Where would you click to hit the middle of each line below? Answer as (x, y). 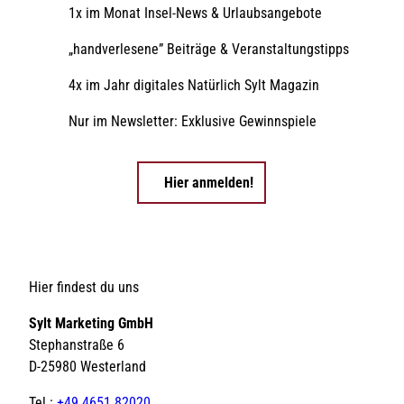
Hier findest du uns (84, 287)
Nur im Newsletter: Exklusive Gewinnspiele (193, 122)
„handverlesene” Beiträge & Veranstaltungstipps (209, 50)
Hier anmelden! (209, 183)
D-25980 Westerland (87, 366)
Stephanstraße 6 (77, 344)
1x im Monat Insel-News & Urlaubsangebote (196, 14)
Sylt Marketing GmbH (91, 323)
